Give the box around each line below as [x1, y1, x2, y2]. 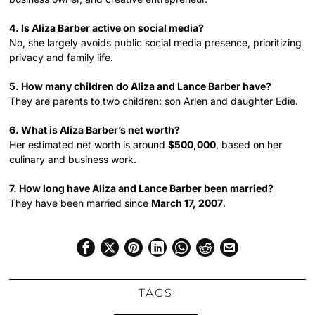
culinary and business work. [9, 153, 137, 165]
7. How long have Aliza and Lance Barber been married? [9, 181, 274, 194]
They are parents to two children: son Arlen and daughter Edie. [9, 94, 299, 107]
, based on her [216, 138, 283, 150]
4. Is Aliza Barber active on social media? [9, 21, 205, 34]
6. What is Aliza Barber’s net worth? [9, 123, 181, 136]
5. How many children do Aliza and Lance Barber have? [9, 79, 272, 92]
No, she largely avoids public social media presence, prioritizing [9, 36, 302, 49]
